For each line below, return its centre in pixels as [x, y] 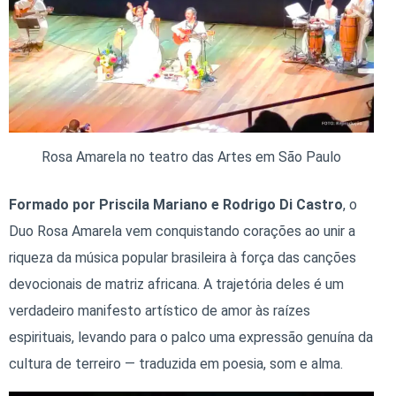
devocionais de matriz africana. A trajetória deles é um [176, 285]
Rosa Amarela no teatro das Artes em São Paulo [191, 157]
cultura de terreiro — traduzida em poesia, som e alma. [176, 364]
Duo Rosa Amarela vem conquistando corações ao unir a [182, 232]
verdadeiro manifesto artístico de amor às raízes [160, 311]
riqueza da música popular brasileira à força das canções [183, 258]
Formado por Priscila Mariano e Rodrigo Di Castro [176, 205]
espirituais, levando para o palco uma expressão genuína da [191, 338]
